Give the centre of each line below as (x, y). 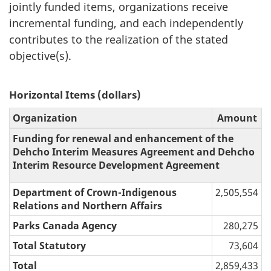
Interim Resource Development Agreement (116, 165)
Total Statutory (49, 245)
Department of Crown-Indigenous (95, 192)
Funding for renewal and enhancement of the (123, 138)
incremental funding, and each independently (126, 23)
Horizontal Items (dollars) (75, 94)
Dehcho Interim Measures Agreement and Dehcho (134, 152)
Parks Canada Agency (65, 225)
